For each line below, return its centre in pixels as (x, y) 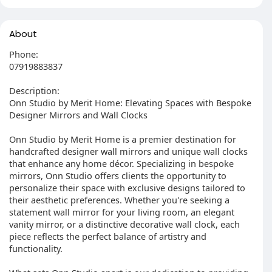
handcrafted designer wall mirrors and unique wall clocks (128, 151)
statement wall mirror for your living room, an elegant (122, 212)
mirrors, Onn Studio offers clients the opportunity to (118, 175)
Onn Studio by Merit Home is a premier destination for (123, 139)
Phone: (24, 54)
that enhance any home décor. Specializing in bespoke (121, 163)
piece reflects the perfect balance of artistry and (108, 236)
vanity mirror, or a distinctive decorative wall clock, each (124, 224)
